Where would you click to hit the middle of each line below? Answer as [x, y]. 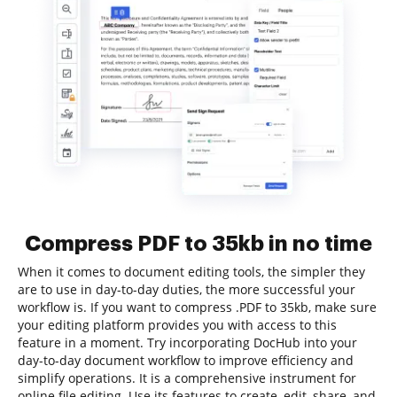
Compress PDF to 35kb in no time [198, 244]
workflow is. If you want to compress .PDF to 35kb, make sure [197, 307]
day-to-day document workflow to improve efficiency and [186, 360]
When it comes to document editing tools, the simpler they [191, 272]
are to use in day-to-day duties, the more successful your [187, 289]
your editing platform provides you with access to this [177, 325]
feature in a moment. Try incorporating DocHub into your [187, 343]
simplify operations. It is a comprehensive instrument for [187, 378]
